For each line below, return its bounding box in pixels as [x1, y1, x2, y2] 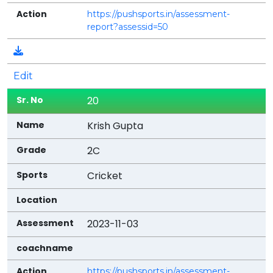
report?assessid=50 [87, 21, 169, 32]
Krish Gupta [87, 118, 144, 133]
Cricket [87, 168, 123, 183]
